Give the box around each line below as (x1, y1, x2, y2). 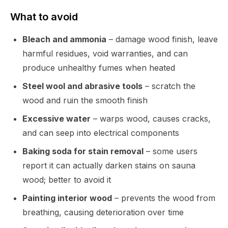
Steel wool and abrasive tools (22, 80, 142, 91)
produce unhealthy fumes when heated (22, 62, 175, 73)
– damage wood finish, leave (106, 34, 218, 44)
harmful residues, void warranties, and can (22, 48, 188, 59)
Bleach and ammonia (22, 34, 106, 44)
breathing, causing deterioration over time (22, 207, 184, 217)
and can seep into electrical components (22, 127, 179, 138)
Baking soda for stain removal (22, 146, 144, 156)
